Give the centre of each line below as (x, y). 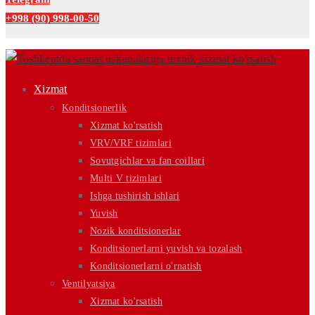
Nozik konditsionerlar (136, 231)
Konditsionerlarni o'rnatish (146, 266)
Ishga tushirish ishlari (135, 196)
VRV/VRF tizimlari (131, 143)
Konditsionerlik (95, 108)
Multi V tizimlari (126, 179)
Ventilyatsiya (89, 284)
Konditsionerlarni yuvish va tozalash (166, 249)
